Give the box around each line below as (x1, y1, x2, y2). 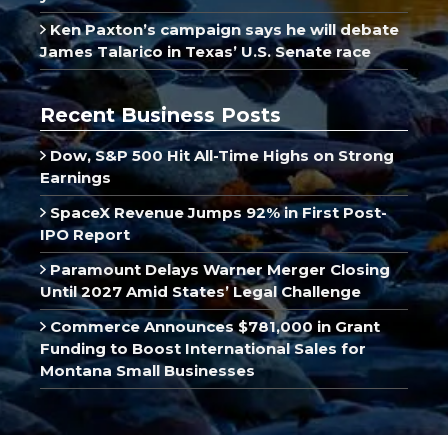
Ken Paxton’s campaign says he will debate (45, 19, 399, 39)
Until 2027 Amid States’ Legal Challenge (40, 281, 361, 301)
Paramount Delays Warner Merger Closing (45, 259, 390, 279)
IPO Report (40, 224, 130, 244)
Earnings (40, 167, 111, 187)
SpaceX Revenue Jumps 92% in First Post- (45, 202, 387, 222)
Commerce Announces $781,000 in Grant (45, 316, 380, 336)
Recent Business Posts (40, 102, 281, 127)
